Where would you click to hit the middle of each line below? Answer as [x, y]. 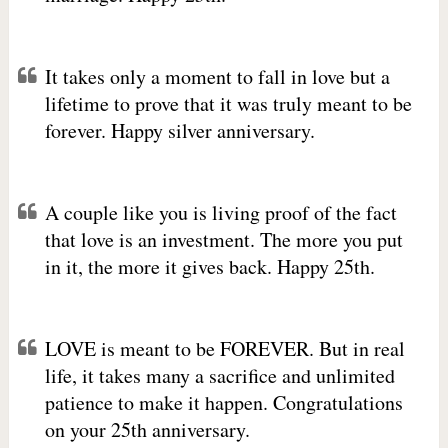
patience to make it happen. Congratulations [223, 402]
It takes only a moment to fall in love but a [217, 76]
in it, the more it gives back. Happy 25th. [209, 266]
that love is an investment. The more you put [223, 239]
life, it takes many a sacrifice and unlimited [219, 375]
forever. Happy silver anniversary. [179, 130]
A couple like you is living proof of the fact [220, 212]
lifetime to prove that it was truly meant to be [228, 103]
